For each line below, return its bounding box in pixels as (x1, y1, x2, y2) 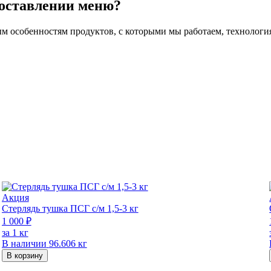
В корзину (6, 250, 43, 260)
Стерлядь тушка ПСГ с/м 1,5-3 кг (1, 203, 139, 214)
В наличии (1, 238, 47, 249)
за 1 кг (1, 227, 28, 238)
